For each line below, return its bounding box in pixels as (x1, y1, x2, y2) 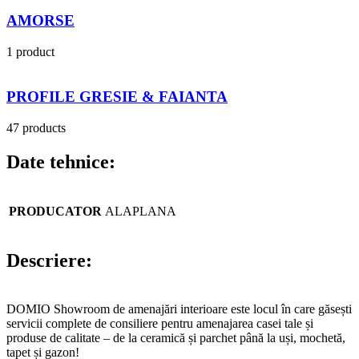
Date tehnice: (6, 151, 115, 172)
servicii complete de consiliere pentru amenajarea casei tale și (6, 316, 313, 330)
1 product (6, 44, 54, 58)
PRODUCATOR (9, 204, 102, 218)
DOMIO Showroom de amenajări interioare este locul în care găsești (6, 301, 352, 316)
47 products (6, 121, 66, 135)
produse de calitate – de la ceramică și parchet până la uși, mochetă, (6, 330, 345, 345)
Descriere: (6, 249, 92, 271)
